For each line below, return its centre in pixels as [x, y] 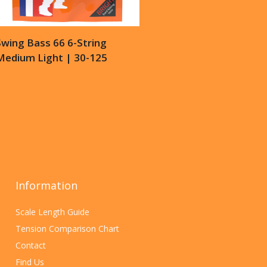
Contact [31, 245]
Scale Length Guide [52, 212]
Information [46, 185]
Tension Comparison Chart [67, 229]
